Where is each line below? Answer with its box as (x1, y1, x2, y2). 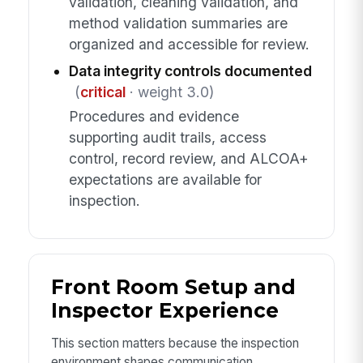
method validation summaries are (68, 14, 288, 32)
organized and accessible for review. (68, 35, 310, 53)
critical (79, 83, 126, 100)
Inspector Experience (50, 298, 279, 323)
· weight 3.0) (125, 83, 214, 100)
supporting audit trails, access (68, 128, 267, 146)
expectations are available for (68, 170, 262, 188)
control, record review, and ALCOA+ (68, 149, 309, 167)
